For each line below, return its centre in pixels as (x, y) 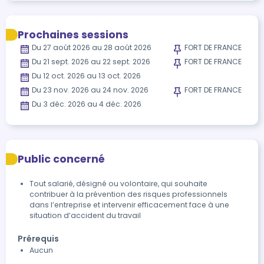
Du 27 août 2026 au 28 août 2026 (92, 47)
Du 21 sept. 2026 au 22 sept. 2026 (91, 62)
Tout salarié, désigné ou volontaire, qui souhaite (118, 184)
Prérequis (38, 239)
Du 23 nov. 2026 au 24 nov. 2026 (90, 90)
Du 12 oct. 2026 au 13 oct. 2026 (86, 76)
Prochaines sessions (73, 35)
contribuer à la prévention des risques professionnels (128, 194)
